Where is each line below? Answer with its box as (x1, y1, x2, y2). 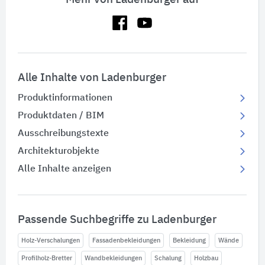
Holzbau (194, 255, 218, 262)
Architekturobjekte (18, 147, 99, 157)
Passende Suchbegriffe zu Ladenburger (18, 214, 216, 226)
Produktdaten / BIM (18, 111, 104, 121)
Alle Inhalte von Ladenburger (18, 72, 166, 84)
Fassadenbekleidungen (92, 237, 160, 244)
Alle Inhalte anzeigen (18, 164, 111, 174)
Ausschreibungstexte (18, 129, 109, 139)
